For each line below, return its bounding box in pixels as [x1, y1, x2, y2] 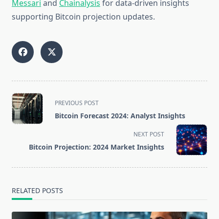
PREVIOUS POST [55, 99, 99, 108]
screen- [11, 128, 39, 139]
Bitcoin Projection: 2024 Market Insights [29, 142, 164, 152]
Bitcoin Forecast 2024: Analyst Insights [55, 111, 185, 121]
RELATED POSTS [12, 186, 63, 196]
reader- [11, 140, 39, 151]
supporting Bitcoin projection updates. [12, 11, 155, 22]
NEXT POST [133, 130, 164, 139]
